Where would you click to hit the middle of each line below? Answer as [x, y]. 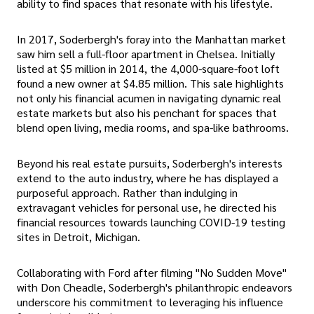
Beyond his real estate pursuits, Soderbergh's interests [150, 163]
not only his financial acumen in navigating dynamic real [149, 97]
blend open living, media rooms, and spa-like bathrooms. [153, 127]
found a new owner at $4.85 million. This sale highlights [150, 83]
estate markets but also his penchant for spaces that [147, 112]
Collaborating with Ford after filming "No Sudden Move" [152, 273]
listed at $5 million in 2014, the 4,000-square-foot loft [148, 68]
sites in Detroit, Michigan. [78, 237]
